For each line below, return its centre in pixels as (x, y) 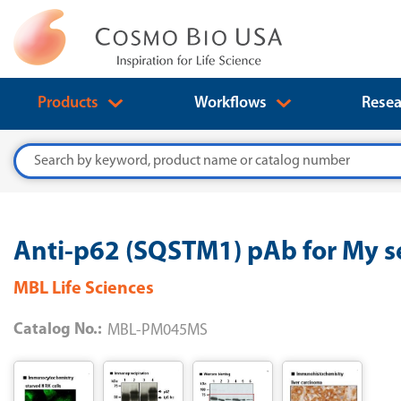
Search (34, 154)
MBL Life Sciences (84, 289)
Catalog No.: (58, 330)
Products (70, 103)
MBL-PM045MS (158, 331)
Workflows (232, 103)
